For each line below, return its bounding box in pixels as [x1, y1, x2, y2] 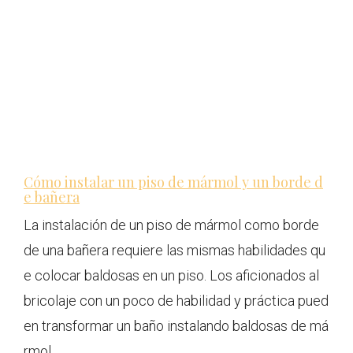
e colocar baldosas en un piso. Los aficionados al [24, 266, 319, 284]
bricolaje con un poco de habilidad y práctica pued [24, 292, 329, 309]
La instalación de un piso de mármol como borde [24, 216, 319, 233]
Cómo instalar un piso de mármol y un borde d [24, 172, 323, 191]
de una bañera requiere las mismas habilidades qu [24, 241, 325, 258]
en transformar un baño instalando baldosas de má [24, 317, 329, 334]
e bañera [24, 187, 80, 206]
